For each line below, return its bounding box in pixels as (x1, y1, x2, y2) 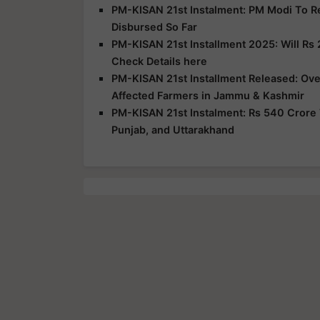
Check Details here (111, 54, 207, 67)
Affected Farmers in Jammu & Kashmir (111, 89, 304, 101)
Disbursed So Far (111, 20, 197, 33)
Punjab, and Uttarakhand (111, 123, 234, 136)
